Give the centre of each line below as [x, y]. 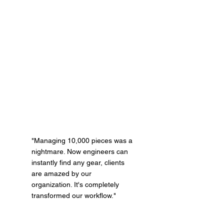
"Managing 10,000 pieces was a [82, 140]
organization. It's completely [75, 184]
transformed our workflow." [73, 195]
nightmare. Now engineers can [79, 151]
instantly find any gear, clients [78, 162]
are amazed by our [61, 173]
